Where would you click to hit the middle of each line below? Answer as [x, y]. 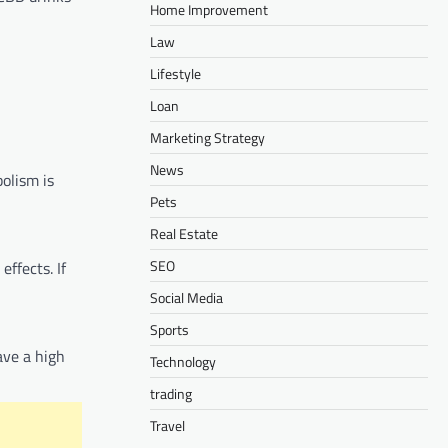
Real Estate [184, 233]
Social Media [186, 297]
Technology [183, 361]
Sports [169, 329]
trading [171, 393]
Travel [167, 425]
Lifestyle [175, 73]
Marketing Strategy [207, 137]
